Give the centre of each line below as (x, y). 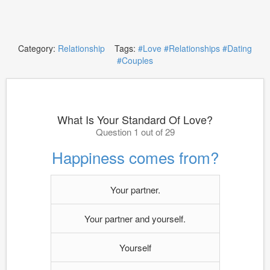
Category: (38, 48)
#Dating (237, 48)
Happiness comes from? (135, 157)
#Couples (135, 60)
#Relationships (192, 48)
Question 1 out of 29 (135, 132)
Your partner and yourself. (135, 218)
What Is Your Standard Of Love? (135, 119)
